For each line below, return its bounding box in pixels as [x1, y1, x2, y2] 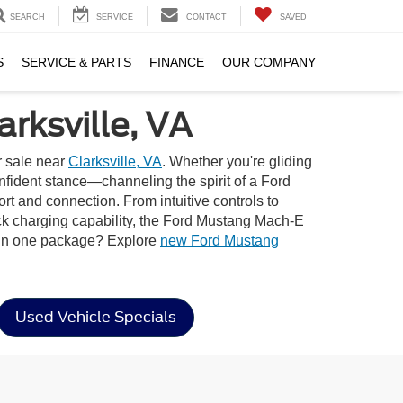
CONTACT [186, 13, 227, 22]
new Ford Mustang [160, 233, 279, 248]
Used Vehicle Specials [14, 309, 176, 326]
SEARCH [10, 13, 45, 22]
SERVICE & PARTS [22, 55, 131, 70]
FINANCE [149, 55, 204, 70]
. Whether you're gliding [162, 154, 312, 169]
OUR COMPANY [222, 55, 316, 70]
